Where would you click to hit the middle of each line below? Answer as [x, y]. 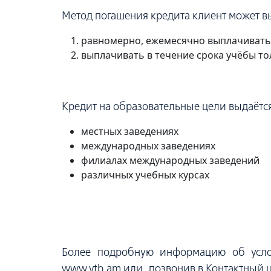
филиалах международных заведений [170, 160]
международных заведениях [148, 146]
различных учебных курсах [145, 175]
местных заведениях [130, 131]
